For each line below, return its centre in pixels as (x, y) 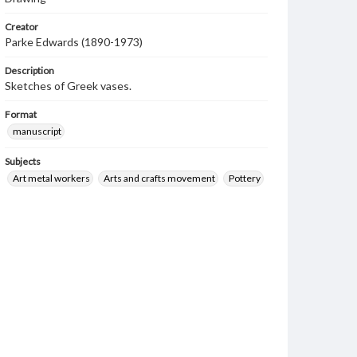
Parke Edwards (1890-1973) (74, 42)
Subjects (23, 161)
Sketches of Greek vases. (68, 86)
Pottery (245, 178)
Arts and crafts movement (159, 178)
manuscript (37, 131)
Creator (22, 27)
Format (21, 114)
